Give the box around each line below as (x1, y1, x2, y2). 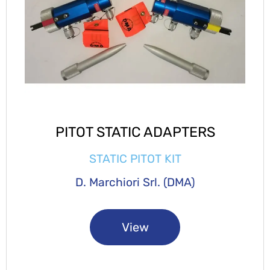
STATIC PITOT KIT (89, 151, 181, 166)
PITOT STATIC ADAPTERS (55, 123, 215, 140)
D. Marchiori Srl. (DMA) (75, 175, 195, 189)
